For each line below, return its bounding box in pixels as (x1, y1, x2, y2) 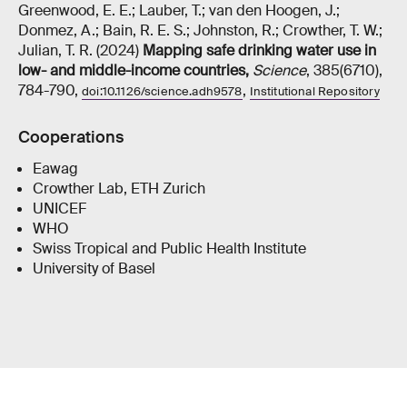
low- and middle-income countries (18, 60, 245, 80)
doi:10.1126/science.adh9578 (82, 83, 243, 99)
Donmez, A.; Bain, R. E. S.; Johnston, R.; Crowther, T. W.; (18, 20, 382, 40)
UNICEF (32, 199, 86, 219)
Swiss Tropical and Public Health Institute (32, 239, 306, 259)
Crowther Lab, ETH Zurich (32, 179, 205, 199)
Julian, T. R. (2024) (18, 40, 143, 60)
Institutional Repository (249, 83, 380, 99)
